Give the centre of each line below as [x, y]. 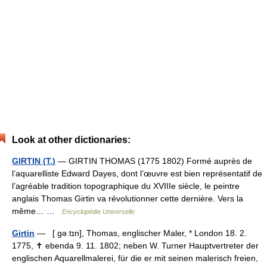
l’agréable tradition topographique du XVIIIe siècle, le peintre [126, 186]
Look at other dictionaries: [71, 140]
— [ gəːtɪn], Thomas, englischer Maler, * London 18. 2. [141, 233]
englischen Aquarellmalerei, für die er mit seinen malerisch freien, [135, 258]
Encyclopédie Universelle [98, 212]
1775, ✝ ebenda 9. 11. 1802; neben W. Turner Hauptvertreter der [135, 246]
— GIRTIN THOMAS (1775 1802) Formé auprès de [154, 161]
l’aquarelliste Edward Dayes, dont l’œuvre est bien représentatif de [137, 173]
